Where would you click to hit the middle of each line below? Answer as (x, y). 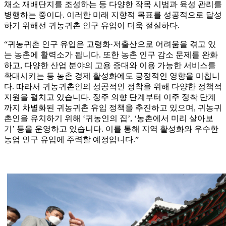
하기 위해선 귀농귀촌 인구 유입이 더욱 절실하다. (92, 26)
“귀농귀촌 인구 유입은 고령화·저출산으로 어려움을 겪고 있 (110, 44)
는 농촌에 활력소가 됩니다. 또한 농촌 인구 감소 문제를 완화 (111, 55)
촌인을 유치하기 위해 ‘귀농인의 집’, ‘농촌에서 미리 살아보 (109, 119)
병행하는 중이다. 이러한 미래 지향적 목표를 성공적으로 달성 (113, 15)
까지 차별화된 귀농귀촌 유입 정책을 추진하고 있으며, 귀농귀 (113, 108)
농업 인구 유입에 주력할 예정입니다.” (71, 140)
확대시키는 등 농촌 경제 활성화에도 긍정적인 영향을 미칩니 (112, 76)
